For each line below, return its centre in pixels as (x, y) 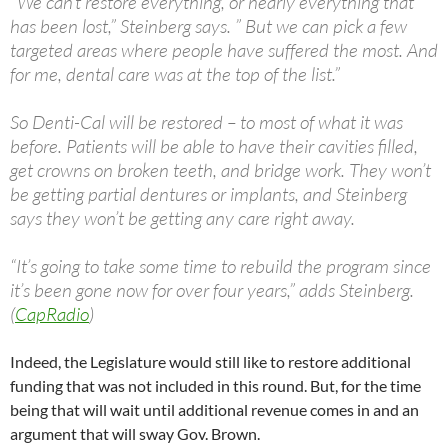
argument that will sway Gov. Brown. (135, 434)
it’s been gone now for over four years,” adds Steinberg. (212, 290)
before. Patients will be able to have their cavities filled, (214, 146)
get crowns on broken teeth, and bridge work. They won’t (220, 170)
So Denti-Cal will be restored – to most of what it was (206, 122)
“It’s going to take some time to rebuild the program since (220, 266)
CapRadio (52, 314)
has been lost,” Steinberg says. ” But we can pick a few (208, 26)
